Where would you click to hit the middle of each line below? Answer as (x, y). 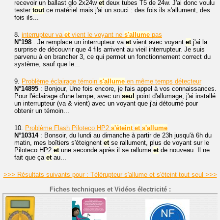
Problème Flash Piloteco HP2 (68, 128)
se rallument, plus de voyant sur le (159, 143)
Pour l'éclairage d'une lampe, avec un (68, 96)
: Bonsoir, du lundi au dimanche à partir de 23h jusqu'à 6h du (125, 135)
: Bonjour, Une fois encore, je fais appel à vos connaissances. (127, 89)
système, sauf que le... (47, 64)
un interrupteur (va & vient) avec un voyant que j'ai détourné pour (106, 103)
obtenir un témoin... (42, 111)
